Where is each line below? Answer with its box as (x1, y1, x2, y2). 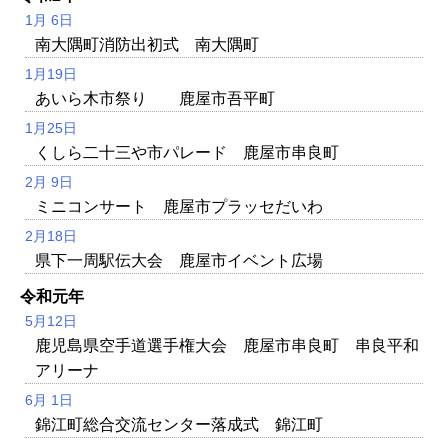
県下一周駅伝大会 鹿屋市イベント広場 (35, 251, 323, 269)
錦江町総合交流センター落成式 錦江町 (35, 415, 323, 433)
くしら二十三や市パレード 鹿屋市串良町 (35, 143, 339, 161)
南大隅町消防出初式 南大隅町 (35, 35, 259, 53)
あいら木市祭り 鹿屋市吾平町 (35, 89, 275, 107)
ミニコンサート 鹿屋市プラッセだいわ (35, 197, 323, 215)
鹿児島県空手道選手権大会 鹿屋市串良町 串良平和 (35, 336, 419, 354)
